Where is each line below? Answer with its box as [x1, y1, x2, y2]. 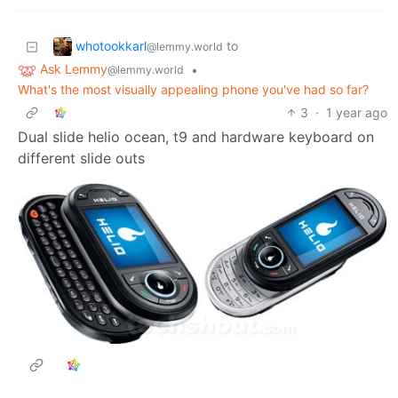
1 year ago [326, 105, 387, 121]
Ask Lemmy [40, 61, 107, 77]
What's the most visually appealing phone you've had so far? [18, 82, 369, 98]
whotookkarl [76, 37, 147, 53]
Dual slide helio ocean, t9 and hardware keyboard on [18, 128, 374, 147]
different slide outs [18, 149, 145, 168]
